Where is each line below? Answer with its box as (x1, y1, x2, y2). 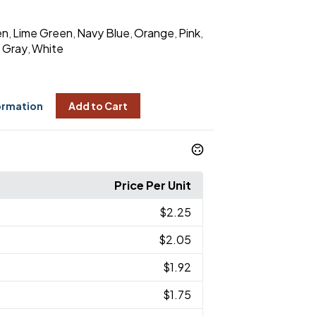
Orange (133, 25, 174, 41)
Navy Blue (76, 25, 130, 41)
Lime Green (12, 25, 73, 41)
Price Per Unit (114, 178, 192, 193)
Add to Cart (68, 99, 128, 113)
